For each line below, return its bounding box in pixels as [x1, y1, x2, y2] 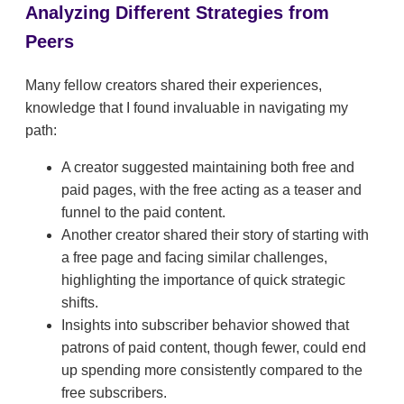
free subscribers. [61, 384, 167, 400]
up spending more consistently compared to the [61, 362, 363, 378]
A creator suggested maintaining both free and [61, 159, 354, 175]
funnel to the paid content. [61, 204, 225, 220]
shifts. [61, 294, 98, 310]
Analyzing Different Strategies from [25, 2, 329, 23]
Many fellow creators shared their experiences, [25, 77, 322, 93]
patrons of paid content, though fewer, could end [61, 339, 366, 355]
